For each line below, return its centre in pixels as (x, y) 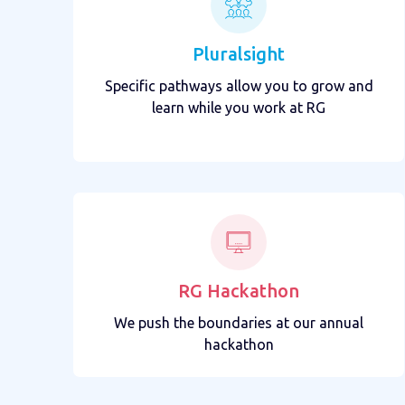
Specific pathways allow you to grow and (239, 85)
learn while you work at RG (239, 107)
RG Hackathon (239, 290)
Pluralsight (239, 53)
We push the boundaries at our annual (239, 322)
